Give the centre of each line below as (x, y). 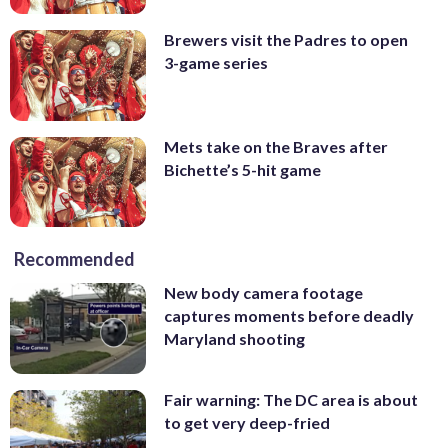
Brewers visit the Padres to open (286, 40)
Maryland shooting (234, 339)
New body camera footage (263, 293)
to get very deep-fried (247, 423)
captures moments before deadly (289, 316)
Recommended (74, 259)
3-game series (216, 63)
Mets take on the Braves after (276, 146)
